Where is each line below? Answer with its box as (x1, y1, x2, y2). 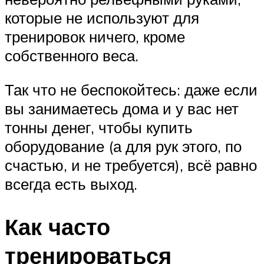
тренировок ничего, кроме (5, 27, 185, 47)
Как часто (5, 212, 110, 241)
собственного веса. (5, 46, 138, 65)
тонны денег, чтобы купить (5, 117, 193, 137)
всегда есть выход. (5, 174, 137, 193)
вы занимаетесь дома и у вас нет (5, 98, 239, 118)
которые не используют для (5, 8, 199, 28)
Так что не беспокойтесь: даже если (5, 80, 258, 99)
